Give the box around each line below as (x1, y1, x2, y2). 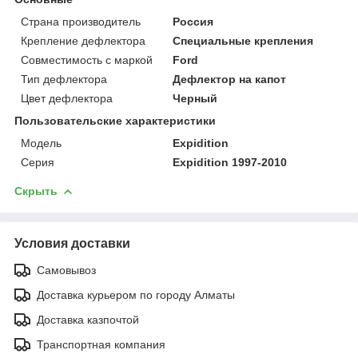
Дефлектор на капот (173, 72, 287, 86)
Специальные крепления (173, 34, 314, 47)
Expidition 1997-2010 (173, 155, 288, 169)
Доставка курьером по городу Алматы (37, 288, 235, 301)
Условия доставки (14, 236, 130, 250)
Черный (173, 91, 218, 105)
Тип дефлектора (21, 72, 107, 86)
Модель (21, 136, 62, 149)
